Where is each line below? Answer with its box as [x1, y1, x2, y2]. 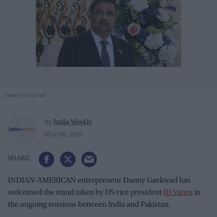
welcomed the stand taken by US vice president [8, 188, 163, 197]
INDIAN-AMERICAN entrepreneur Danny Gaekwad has [8, 176, 191, 185]
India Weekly [54, 119, 92, 126]
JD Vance [163, 188, 193, 197]
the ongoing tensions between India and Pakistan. [8, 201, 170, 209]
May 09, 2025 [45, 131, 83, 139]
